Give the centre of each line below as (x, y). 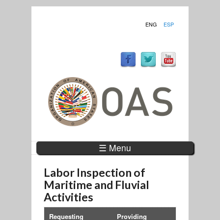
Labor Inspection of (94, 172)
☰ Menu (115, 148)
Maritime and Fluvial (96, 184)
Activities (68, 197)
